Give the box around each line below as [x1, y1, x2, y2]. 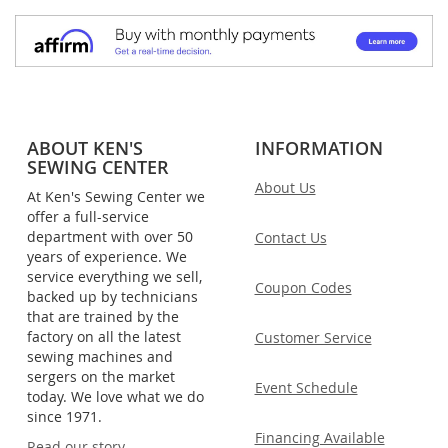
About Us [254, 177, 316, 197]
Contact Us [254, 227, 327, 247]
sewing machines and [27, 346, 173, 366]
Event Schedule [254, 377, 358, 397]
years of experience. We [27, 246, 187, 266]
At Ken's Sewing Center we [27, 186, 205, 206]
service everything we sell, [27, 266, 202, 286]
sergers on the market [27, 366, 175, 386]
